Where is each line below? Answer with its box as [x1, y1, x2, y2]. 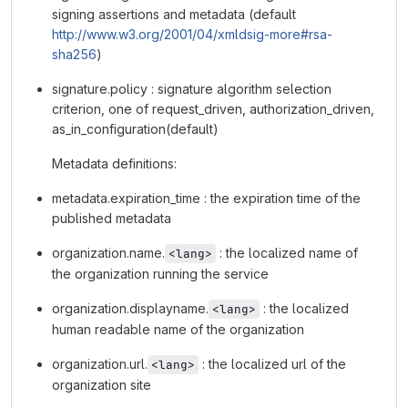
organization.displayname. [52, 301, 209, 316]
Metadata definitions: [52, 156, 177, 171]
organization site [52, 377, 151, 393]
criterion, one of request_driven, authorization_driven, [52, 101, 374, 117]
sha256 [52, 46, 97, 62]
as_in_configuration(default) [52, 121, 219, 137]
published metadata [52, 210, 171, 226]
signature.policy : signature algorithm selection [52, 81, 331, 97]
